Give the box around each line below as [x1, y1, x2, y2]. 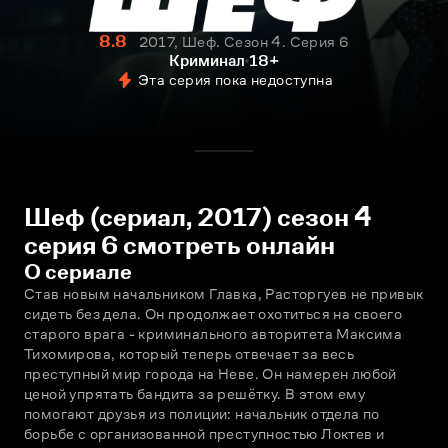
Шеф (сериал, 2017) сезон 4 [24, 203, 371, 232]
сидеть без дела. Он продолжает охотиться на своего [24, 305, 402, 322]
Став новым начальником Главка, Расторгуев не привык [24, 285, 424, 302]
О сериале [24, 259, 132, 284]
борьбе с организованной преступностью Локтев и [24, 425, 385, 442]
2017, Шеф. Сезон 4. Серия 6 [138, 33, 350, 50]
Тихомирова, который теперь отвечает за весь [24, 345, 355, 362]
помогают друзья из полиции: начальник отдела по [24, 405, 380, 422]
